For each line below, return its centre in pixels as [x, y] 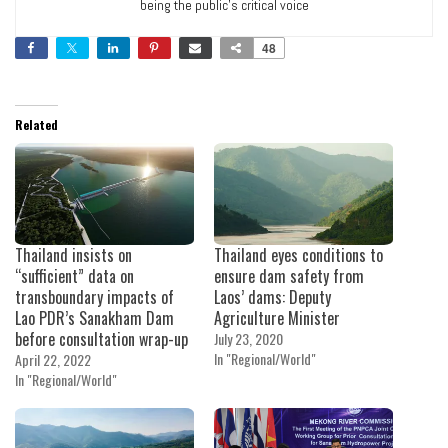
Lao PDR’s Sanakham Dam [94, 317]
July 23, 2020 [248, 338]
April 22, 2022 [53, 359]
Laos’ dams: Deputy [272, 296]
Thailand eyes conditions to [298, 254]
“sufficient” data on [74, 275]
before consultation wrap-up [101, 338]
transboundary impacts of [94, 296]
